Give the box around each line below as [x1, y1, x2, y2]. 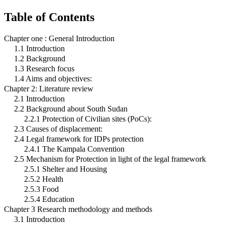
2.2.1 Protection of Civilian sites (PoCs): [24, 114, 152, 123]
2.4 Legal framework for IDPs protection [14, 134, 144, 143]
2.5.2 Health [24, 174, 63, 183]
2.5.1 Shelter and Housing [24, 164, 107, 173]
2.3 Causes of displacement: [14, 124, 102, 133]
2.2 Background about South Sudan [14, 104, 128, 113]
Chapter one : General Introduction [4, 34, 115, 43]
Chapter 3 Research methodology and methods [4, 204, 152, 213]
